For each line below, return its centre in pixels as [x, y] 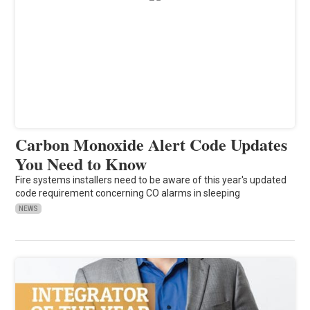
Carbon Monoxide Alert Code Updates [152, 144]
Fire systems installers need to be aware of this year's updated [151, 180]
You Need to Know [81, 163]
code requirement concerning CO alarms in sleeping [128, 193]
